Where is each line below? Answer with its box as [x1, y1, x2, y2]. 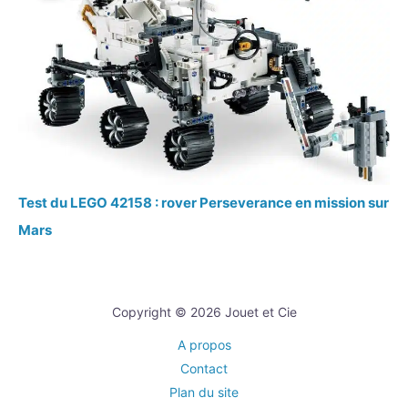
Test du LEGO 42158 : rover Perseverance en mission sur [18, 193, 389, 211]
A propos [177, 336, 231, 352]
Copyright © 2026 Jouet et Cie [111, 303, 297, 320]
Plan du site [169, 383, 239, 400]
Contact [180, 360, 228, 376]
